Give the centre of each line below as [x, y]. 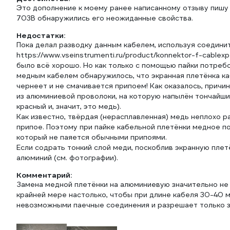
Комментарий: [44, 175]
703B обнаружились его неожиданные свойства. [105, 18]
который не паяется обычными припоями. [92, 137]
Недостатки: [41, 35]
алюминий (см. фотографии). [67, 158]
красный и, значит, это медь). [69, 106]
